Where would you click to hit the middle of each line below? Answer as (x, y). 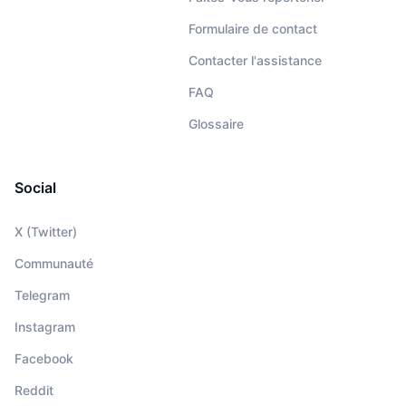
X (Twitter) (46, 232)
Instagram (45, 327)
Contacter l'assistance (255, 61)
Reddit (34, 391)
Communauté (54, 264)
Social (35, 188)
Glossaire (216, 124)
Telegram (42, 295)
